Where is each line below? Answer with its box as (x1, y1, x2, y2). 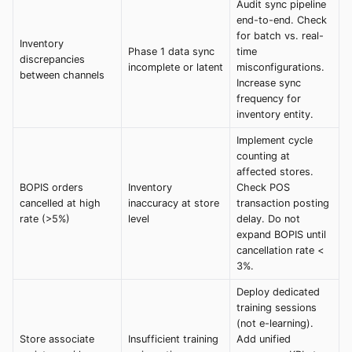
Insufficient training (128, 332, 218, 345)
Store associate (20, 332, 94, 345)
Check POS (236, 181, 290, 193)
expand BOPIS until (236, 228, 326, 240)
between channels (20, 68, 104, 81)
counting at (236, 149, 290, 162)
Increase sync (236, 76, 301, 89)
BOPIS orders (20, 181, 83, 193)
